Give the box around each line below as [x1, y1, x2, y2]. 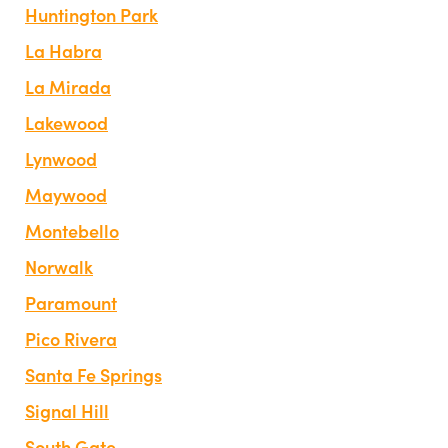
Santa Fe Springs [25, 361, 162, 387]
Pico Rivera [25, 325, 117, 351]
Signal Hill [25, 397, 109, 423]
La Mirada [25, 73, 111, 99]
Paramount [25, 289, 117, 315]
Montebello [25, 217, 119, 243]
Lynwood [25, 145, 97, 171]
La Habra [25, 37, 102, 63]
